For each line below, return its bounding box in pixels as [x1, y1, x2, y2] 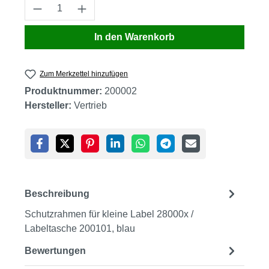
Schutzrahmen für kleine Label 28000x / [25, 209, 193, 220]
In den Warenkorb [94, 32, 175, 42]
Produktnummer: [25, 86, 104, 97]
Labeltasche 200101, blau [25, 223, 135, 234]
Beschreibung [25, 188, 89, 199]
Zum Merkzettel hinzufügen [40, 70, 128, 78]
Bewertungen [25, 245, 86, 256]
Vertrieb [74, 100, 107, 111]
